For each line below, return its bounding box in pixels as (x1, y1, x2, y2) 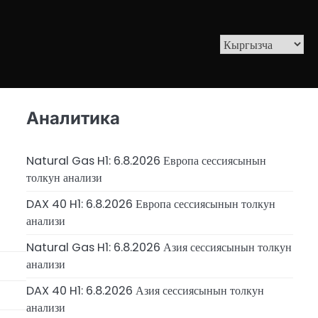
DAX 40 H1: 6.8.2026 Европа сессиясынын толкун (26, 196, 275, 213)
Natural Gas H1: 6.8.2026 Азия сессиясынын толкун (26, 239, 292, 256)
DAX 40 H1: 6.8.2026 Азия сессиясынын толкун (26, 283, 264, 300)
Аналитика (26, 107, 120, 128)
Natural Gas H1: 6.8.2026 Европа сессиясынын (26, 153, 266, 170)
